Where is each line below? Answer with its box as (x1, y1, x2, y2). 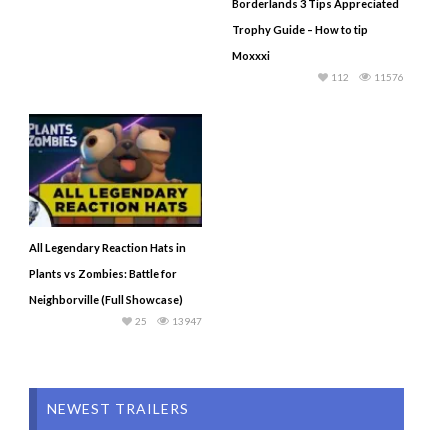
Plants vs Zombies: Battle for (29, 266, 177, 280)
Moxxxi (231, 49, 270, 62)
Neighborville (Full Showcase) (29, 292, 183, 306)
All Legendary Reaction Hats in (29, 240, 186, 254)
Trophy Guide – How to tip (231, 23, 368, 36)
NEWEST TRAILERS (47, 399, 189, 417)
